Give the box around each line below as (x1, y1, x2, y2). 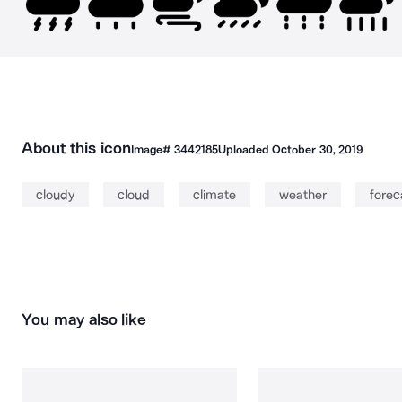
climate (193, 187, 236, 203)
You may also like (22, 310, 147, 329)
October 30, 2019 (272, 143, 363, 156)
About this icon (22, 138, 131, 158)
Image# (130, 143, 174, 156)
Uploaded (217, 143, 273, 156)
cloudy (36, 187, 74, 203)
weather (279, 187, 327, 203)
